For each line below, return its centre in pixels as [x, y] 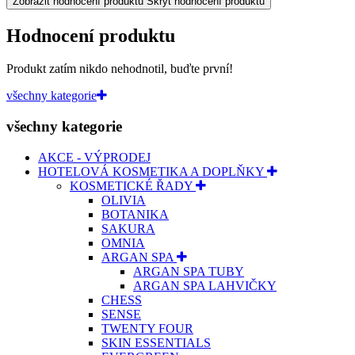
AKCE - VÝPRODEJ [94, 157]
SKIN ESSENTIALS [156, 342]
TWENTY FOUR [147, 328]
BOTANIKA [135, 214]
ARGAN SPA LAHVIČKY [205, 285]
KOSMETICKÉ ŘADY [133, 185]
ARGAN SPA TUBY [189, 271]
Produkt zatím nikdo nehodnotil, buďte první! [120, 69]
